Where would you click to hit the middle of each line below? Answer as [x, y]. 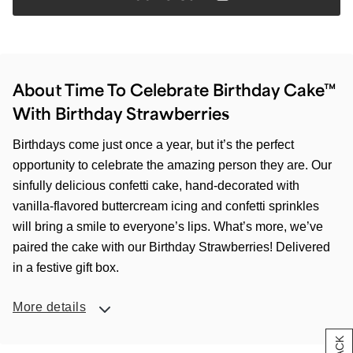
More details [49, 307]
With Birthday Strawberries [121, 113]
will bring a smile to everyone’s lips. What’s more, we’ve [168, 227]
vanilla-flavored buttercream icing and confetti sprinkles [166, 206]
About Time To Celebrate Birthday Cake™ [175, 89]
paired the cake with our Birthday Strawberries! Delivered [171, 247]
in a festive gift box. [66, 268]
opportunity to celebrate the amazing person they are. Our [172, 165]
